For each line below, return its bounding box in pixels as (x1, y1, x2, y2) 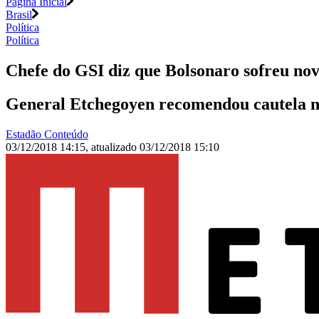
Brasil (6, 9, 32, 21)
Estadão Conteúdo (6, 128, 88, 141)
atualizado (91, 141, 140, 154)
